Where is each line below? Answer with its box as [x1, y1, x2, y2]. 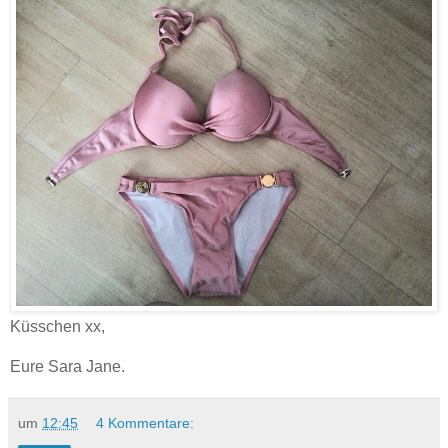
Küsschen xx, [10, 317, 105, 335]
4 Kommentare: [96, 414, 195, 431]
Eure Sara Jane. [10, 357, 129, 375]
